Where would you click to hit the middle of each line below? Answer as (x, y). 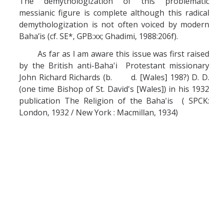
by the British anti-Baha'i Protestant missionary (114, 66)
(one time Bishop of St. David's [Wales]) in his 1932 (114, 89)
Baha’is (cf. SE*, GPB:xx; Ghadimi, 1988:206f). (99, 36)
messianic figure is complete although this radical (114, 13)
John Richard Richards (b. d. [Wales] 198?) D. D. (114, 77)
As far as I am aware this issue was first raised (114, 54)
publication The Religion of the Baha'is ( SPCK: (114, 101)
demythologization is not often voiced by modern (114, 24)
